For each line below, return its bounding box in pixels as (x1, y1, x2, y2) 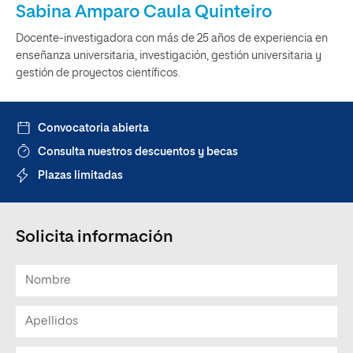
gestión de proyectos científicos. (16, 68, 180, 79)
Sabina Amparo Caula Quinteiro (16, 4, 272, 21)
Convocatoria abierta (38, 123, 149, 134)
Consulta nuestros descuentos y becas (38, 147, 238, 158)
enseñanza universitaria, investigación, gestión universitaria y (16, 50, 321, 61)
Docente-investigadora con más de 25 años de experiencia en (16, 33, 328, 44)
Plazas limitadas (38, 170, 123, 181)
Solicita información (16, 229, 173, 246)
